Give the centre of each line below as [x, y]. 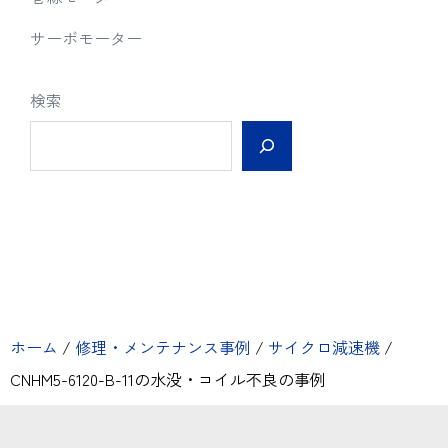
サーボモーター [86, 37]
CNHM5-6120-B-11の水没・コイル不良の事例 [168, 378]
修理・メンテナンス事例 [163, 346]
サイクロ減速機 [324, 346]
